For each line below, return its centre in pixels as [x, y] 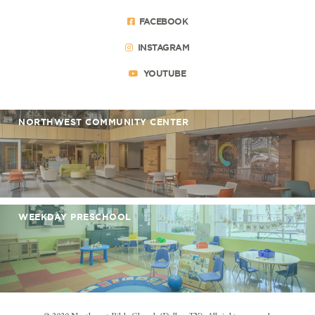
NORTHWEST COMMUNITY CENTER [103, 121]
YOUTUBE [165, 73]
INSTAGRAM [163, 47]
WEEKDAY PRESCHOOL [75, 216]
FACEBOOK [163, 21]
